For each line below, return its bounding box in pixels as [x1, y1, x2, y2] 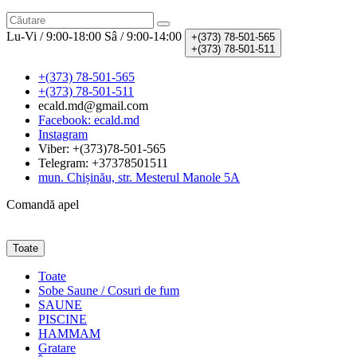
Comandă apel [6, 198, 79, 212]
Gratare [38, 341, 76, 355]
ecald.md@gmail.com [38, 99, 148, 113]
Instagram [38, 127, 88, 142]
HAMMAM [38, 327, 100, 341]
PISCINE [38, 312, 87, 327]
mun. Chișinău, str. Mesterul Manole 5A [38, 171, 240, 185]
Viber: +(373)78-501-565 [38, 142, 166, 156]
